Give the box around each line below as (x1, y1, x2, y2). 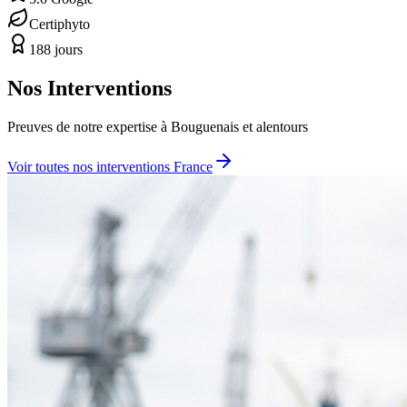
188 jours (29, 41, 83, 57)
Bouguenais (171, 118, 239, 134)
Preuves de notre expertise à (7, 118, 171, 134)
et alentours (239, 118, 308, 134)
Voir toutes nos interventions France (7, 158, 213, 174)
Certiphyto (29, 15, 90, 32)
